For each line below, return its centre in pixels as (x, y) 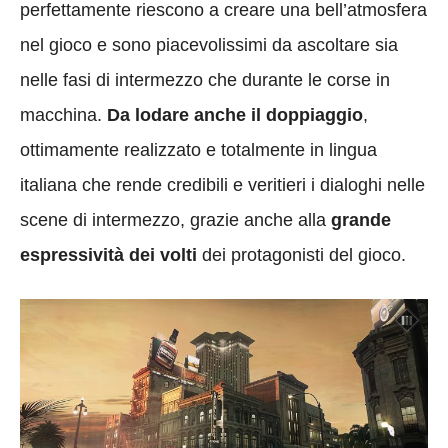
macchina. (63, 114)
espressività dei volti (108, 254)
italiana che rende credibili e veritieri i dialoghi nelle (222, 184)
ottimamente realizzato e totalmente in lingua (198, 149)
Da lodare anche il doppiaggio (235, 114)
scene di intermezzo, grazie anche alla (175, 219)
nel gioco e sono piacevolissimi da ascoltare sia (209, 44)
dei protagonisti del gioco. (301, 254)
